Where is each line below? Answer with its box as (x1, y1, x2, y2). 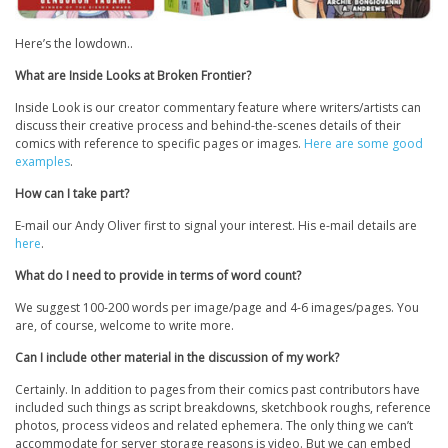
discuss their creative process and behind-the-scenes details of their (15, 116, 401, 134)
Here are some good (304, 134, 423, 152)
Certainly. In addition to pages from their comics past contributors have (15, 380, 420, 398)
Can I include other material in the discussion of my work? (15, 348, 339, 366)
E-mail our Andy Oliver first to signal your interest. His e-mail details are (15, 216, 417, 234)
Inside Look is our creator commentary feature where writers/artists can (15, 98, 421, 116)
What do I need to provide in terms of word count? (15, 266, 301, 284)
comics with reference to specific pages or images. (15, 134, 304, 152)
